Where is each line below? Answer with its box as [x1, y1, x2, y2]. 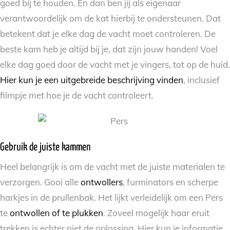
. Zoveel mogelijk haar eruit [103, 207, 209, 219]
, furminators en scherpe [123, 177, 218, 188]
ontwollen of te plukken [10, 207, 103, 219]
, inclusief [183, 74, 220, 85]
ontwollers [81, 177, 123, 188]
